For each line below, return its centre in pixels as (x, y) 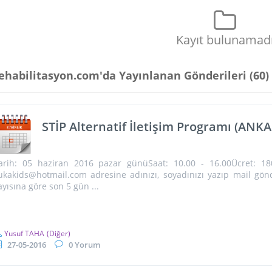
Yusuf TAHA (24, 233)
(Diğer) (58, 233)
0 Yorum (84, 245)
